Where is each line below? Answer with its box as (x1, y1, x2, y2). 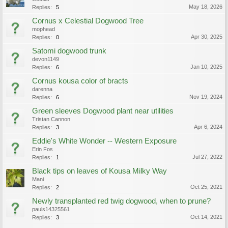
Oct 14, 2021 (190, 214, 222, 220)
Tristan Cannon (32, 116, 70, 122)
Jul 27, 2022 (192, 154, 222, 160)
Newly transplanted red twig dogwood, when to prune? (32, 197, 211, 205)
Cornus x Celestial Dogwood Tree (32, 17, 144, 25)
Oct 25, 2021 (190, 184, 222, 190)
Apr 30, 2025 (191, 34, 222, 40)
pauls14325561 (32, 206, 70, 212)
